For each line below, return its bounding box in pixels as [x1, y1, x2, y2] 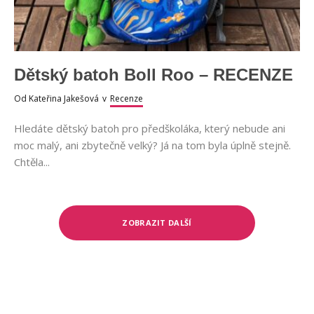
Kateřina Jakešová [29, 93, 99, 104]
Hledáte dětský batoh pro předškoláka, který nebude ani [14, 121, 285, 135]
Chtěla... [14, 155, 50, 169]
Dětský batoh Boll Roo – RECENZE [14, 65, 293, 84]
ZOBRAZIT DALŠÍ [122, 217, 192, 228]
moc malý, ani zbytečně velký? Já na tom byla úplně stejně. [14, 138, 291, 152]
